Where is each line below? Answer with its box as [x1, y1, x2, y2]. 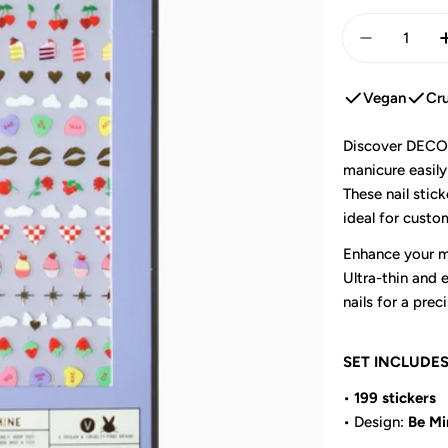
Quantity [342, 16, 403, 34]
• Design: [343, 413, 409, 431]
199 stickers [354, 389, 437, 407]
